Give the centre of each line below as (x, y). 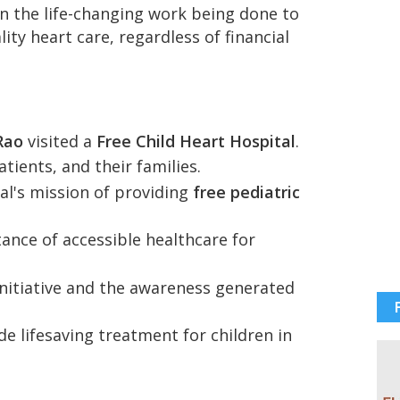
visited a (60, 141)
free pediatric (246, 192)
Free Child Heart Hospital (196, 141)
